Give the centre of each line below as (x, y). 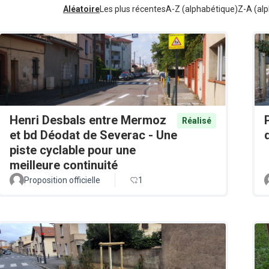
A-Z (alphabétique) (202, 9)
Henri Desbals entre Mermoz (88, 120)
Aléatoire (81, 9)
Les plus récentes (133, 9)
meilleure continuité (64, 165)
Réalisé (197, 121)
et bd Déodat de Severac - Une (93, 135)
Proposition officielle (62, 180)
